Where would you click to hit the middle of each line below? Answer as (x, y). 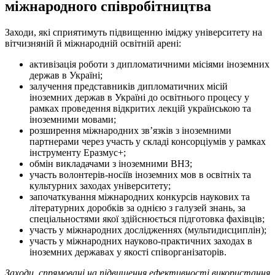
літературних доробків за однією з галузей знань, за (137, 208)
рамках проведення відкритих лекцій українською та (140, 109)
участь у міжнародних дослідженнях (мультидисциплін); (148, 230)
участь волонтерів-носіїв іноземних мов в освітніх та (140, 175)
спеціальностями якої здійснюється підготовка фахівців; (147, 219)
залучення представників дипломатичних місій (129, 87)
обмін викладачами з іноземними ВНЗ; (111, 164)
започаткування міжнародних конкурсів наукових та (140, 197)
